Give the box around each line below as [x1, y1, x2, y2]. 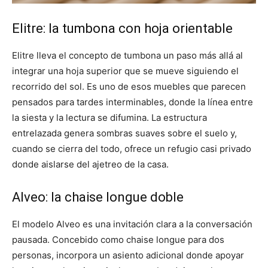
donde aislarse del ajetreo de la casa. [12, 159, 169, 170]
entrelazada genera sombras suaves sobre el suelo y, [12, 127, 237, 139]
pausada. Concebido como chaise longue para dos [12, 234, 224, 246]
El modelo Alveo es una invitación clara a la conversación [12, 218, 252, 230]
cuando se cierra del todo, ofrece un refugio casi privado [12, 143, 251, 155]
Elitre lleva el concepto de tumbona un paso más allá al [12, 50, 243, 62]
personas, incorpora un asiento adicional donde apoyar [12, 249, 244, 261]
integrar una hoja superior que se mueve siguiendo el [12, 65, 239, 77]
